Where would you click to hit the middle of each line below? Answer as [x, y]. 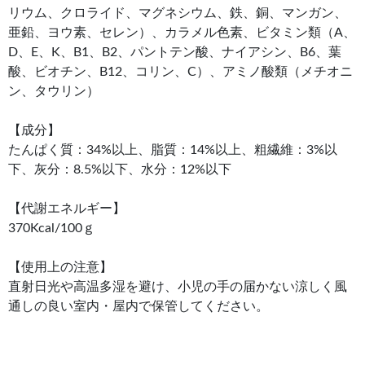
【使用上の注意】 [60, 268]
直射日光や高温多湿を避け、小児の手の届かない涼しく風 [178, 287]
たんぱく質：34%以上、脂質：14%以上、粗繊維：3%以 [173, 150]
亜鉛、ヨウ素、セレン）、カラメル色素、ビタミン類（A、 [182, 33]
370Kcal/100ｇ [52, 229]
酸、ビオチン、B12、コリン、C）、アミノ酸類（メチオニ [180, 72]
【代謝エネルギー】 [67, 209]
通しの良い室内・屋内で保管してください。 [139, 307]
